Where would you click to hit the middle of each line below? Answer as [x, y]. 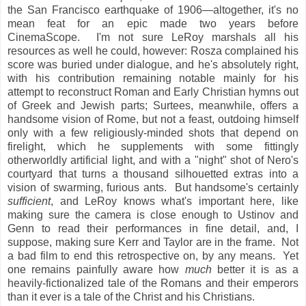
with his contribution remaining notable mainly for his [153, 79]
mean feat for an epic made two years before [153, 24]
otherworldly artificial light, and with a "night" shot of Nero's [153, 161]
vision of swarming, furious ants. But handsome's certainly [153, 188]
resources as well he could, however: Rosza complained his [153, 51]
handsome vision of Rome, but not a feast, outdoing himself [153, 120]
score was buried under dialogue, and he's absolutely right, [153, 65]
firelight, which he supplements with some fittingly [153, 147]
